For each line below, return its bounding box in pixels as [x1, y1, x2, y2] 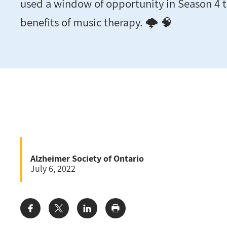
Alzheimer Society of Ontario [30, 152, 144, 164]
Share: [20, 207, 46, 219]
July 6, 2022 [30, 162, 75, 174]
